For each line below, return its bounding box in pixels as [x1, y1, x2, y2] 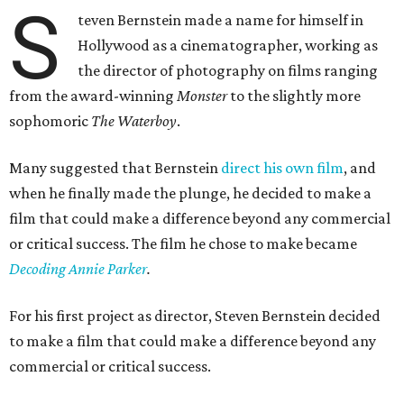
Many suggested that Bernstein [9, 159, 221, 177]
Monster [177, 87, 227, 105]
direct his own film [221, 159, 344, 177]
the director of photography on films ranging [78, 61, 379, 79]
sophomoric [9, 112, 91, 130]
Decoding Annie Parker [9, 260, 147, 278]
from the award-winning [9, 87, 177, 105]
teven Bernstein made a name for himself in [78, 11, 364, 29]
